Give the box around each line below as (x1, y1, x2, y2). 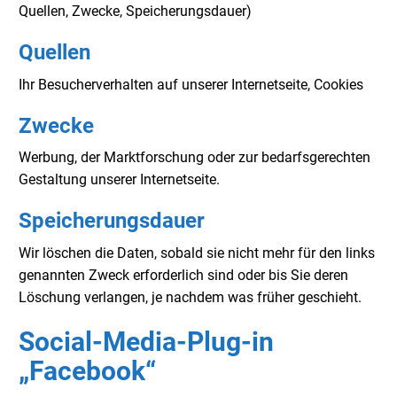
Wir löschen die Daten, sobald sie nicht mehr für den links (19, 244, 375, 261)
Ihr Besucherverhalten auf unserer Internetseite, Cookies (19, 75, 363, 93)
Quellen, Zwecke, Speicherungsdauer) (19, 3, 252, 20)
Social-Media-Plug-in (19, 325, 274, 357)
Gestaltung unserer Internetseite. (19, 171, 220, 189)
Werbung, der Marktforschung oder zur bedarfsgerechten (19, 149, 370, 167)
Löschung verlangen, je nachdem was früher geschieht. (19, 288, 362, 306)
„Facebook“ (19, 354, 156, 386)
